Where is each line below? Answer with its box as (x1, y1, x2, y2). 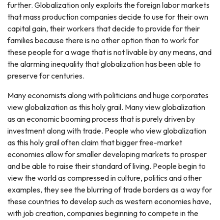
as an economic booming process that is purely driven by (7, 114, 195, 124)
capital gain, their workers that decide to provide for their (7, 24, 200, 33)
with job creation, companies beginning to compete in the (7, 208, 198, 218)
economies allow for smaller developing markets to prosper (7, 149, 207, 159)
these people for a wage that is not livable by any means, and (7, 47, 212, 57)
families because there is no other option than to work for (7, 35, 199, 45)
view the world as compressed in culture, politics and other (7, 173, 202, 183)
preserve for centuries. (7, 71, 84, 81)
